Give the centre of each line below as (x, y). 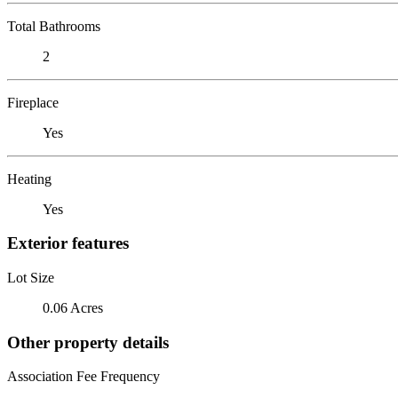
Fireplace (33, 102)
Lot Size (31, 277)
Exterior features (68, 243)
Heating (29, 179)
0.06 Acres (73, 307)
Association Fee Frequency (84, 377)
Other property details (88, 342)
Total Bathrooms (54, 26)
